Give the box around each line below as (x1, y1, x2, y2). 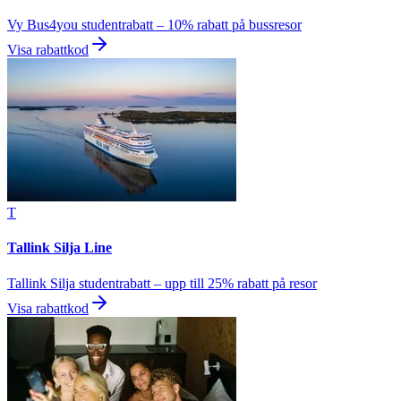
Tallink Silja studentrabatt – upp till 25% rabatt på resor (7, 275, 317, 291)
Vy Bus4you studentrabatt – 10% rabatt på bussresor (7, 17, 302, 33)
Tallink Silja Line (7, 240, 112, 256)
